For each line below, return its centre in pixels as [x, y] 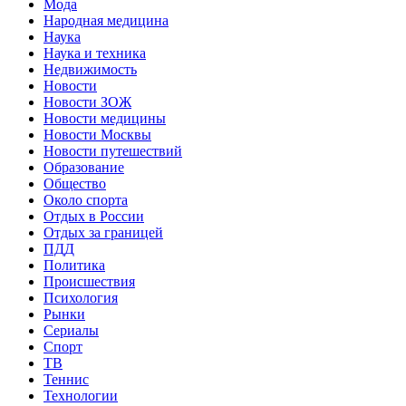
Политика [74, 265]
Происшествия [89, 281]
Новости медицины [105, 118]
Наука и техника [95, 53]
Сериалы [71, 330]
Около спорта [86, 199]
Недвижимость [90, 69]
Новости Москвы [97, 134]
